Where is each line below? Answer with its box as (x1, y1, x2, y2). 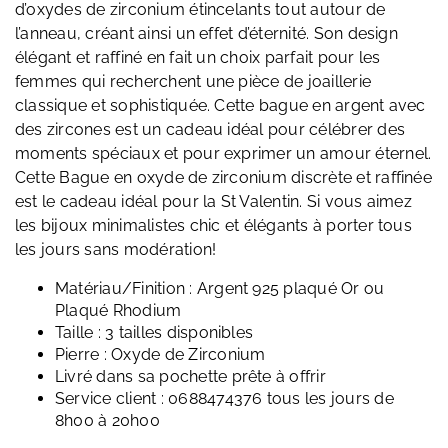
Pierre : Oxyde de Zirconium (54, 345, 266, 365)
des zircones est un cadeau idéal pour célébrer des (14, 120, 405, 140)
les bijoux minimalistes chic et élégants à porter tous (14, 216, 412, 236)
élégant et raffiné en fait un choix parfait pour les (14, 48, 381, 68)
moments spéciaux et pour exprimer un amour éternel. (14, 144, 432, 164)
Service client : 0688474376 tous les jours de (54, 389, 394, 409)
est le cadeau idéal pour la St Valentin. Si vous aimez (14, 192, 412, 212)
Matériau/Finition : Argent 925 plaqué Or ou (54, 279, 385, 299)
